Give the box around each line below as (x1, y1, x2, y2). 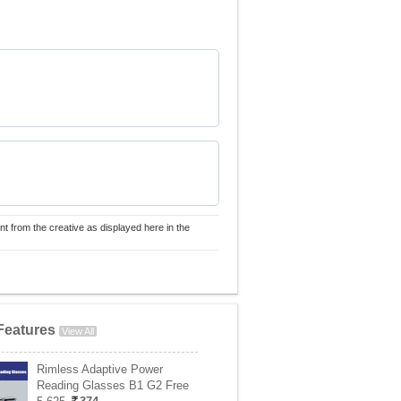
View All (62, 326, 94, 337)
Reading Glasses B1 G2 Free (37, 379, 189, 392)
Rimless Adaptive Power (37, 363, 163, 376)
